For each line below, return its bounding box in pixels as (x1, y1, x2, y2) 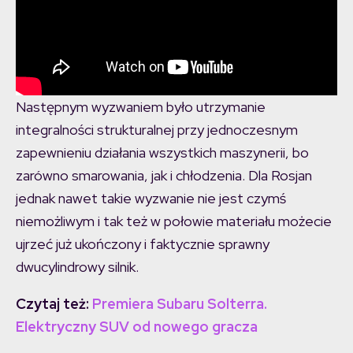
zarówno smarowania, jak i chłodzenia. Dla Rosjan (16, 165, 312, 184)
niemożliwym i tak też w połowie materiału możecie (16, 211, 332, 230)
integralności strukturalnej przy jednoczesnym (16, 120, 298, 139)
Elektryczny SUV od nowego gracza (16, 317, 258, 336)
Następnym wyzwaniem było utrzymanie (16, 97, 266, 116)
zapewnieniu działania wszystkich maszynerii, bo (16, 143, 309, 162)
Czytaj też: (16, 294, 89, 313)
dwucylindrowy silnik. (16, 257, 139, 276)
